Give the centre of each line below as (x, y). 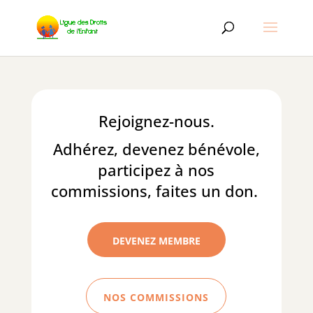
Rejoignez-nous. (156, 121)
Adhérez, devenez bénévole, (156, 149)
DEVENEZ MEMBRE (156, 241)
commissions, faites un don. (156, 191)
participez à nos (156, 170)
